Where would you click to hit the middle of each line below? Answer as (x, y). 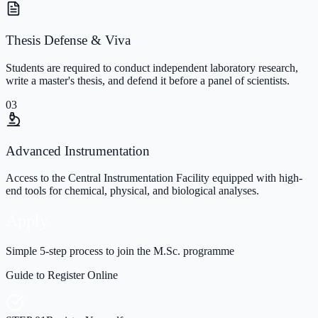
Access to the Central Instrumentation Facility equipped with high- (154, 178)
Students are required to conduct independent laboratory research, (152, 67)
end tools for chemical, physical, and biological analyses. (132, 191)
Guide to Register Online (62, 275)
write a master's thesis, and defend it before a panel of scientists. (148, 80)
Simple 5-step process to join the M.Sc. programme (120, 251)
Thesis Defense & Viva (68, 40)
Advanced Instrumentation (78, 150)
